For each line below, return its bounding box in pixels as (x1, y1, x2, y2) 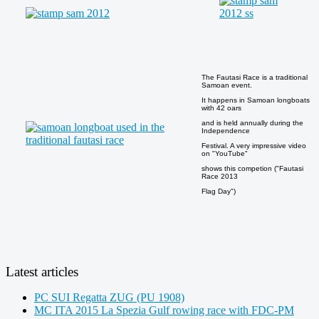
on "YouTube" (202, 149, 248, 157)
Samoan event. (202, 80, 252, 89)
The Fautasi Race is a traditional (202, 73, 308, 81)
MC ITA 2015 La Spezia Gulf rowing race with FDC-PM (34, 303, 294, 316)
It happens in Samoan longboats (202, 95, 310, 104)
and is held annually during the (202, 118, 303, 127)
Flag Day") (202, 187, 236, 195)
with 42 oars (202, 103, 241, 112)
